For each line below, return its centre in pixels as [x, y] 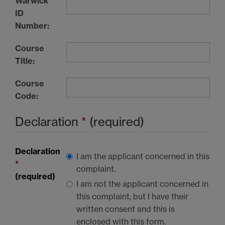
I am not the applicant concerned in [142, 184]
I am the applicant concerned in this [143, 156]
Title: [25, 61]
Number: [32, 25]
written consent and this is [126, 209]
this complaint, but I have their [132, 196]
